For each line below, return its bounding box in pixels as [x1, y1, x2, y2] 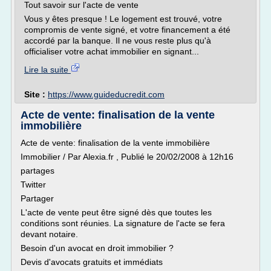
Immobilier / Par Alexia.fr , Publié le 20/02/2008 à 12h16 [21, 152, 233, 162]
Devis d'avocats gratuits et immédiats [21, 257, 163, 267]
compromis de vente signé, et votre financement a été [24, 25, 230, 34]
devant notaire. [21, 229, 78, 239]
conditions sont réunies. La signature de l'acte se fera [21, 218, 225, 228]
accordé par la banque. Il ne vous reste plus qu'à [24, 36, 211, 45]
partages [21, 166, 54, 175]
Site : [24, 90, 48, 99]
